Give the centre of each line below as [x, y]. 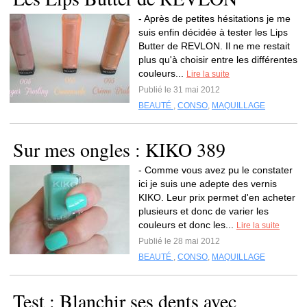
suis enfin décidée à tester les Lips [213, 32]
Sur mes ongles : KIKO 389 [119, 149]
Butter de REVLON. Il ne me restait [214, 46]
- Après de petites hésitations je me [214, 19]
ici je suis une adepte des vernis [208, 184]
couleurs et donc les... [187, 225]
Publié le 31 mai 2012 [179, 90]
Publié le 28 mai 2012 [179, 241]
